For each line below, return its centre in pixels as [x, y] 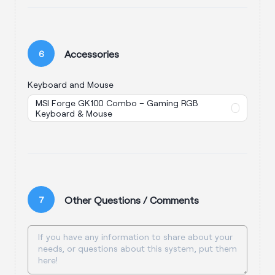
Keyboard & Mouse [74, 113]
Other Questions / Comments [132, 199]
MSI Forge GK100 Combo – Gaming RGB [117, 103]
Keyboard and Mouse [71, 84]
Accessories [92, 53]
